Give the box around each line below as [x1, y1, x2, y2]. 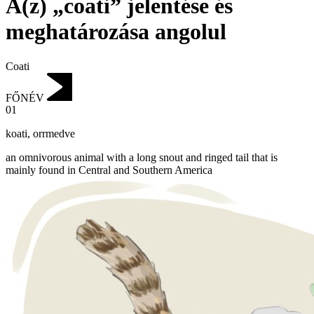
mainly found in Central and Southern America [6, 164, 212, 177]
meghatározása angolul [6, 19, 226, 45]
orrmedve [33, 128, 75, 140]
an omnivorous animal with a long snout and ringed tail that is [6, 151, 278, 164]
